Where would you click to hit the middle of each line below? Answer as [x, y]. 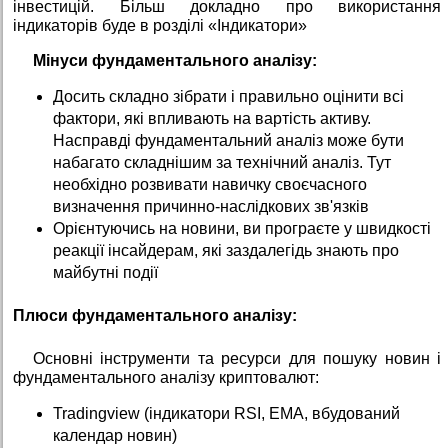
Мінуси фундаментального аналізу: [175, 60]
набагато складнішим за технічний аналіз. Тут [222, 162]
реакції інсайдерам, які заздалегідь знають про [226, 250]
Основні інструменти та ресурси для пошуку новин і [237, 358]
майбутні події [105, 272]
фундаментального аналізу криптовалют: [166, 377]
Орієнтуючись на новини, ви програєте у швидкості [242, 228]
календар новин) [115, 435]
